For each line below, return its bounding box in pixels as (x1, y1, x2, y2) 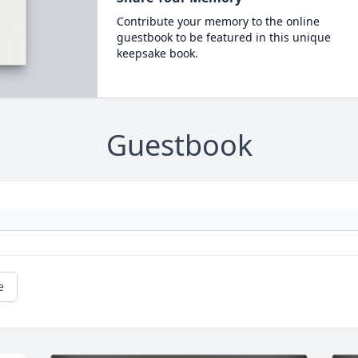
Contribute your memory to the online (116, 14, 320, 29)
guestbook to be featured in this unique (116, 30, 331, 45)
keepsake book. (116, 46, 198, 61)
